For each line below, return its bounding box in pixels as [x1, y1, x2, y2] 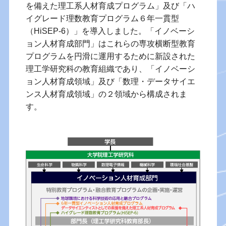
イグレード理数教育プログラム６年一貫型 [25, 14, 179, 23]
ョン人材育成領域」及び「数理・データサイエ [25, 77, 195, 86]
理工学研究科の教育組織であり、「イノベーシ [25, 64, 195, 73]
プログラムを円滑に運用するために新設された [25, 51, 195, 61]
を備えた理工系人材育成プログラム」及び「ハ [25, 1, 195, 10]
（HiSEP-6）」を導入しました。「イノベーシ [25, 26, 195, 35]
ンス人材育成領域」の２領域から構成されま [25, 89, 187, 98]
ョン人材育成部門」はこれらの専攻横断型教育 [25, 39, 195, 48]
